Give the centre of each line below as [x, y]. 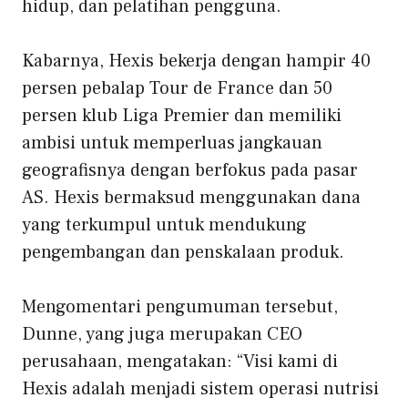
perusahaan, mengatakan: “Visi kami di [180, 362]
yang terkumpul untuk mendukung [164, 225]
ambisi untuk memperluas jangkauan [172, 143]
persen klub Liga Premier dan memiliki [182, 116]
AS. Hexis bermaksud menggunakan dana [191, 198]
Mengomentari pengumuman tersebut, [180, 307]
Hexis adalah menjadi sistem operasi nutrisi [200, 389]
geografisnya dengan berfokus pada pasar [190, 171]
